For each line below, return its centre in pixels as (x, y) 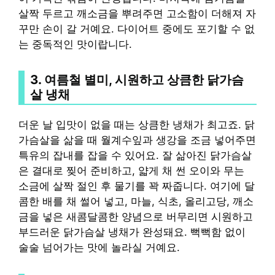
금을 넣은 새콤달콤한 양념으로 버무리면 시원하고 (136, 216)
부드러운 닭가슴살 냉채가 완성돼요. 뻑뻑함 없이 (132, 232)
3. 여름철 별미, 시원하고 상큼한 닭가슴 (137, 79)
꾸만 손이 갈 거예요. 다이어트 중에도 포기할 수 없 (137, 29)
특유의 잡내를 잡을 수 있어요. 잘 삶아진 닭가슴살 (135, 155)
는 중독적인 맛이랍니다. (75, 44)
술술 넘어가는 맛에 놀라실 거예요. (99, 247)
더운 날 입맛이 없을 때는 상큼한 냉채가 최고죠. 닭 (137, 124)
